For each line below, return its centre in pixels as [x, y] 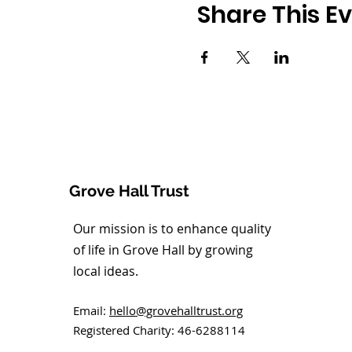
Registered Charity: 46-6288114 [159, 330]
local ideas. [106, 271]
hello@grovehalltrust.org [176, 310]
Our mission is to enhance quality [172, 229]
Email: [91, 310]
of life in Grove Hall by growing [163, 250]
